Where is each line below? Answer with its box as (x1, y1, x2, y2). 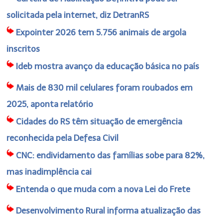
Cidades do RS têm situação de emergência (16, 116, 183, 126)
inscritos (6, 43, 40, 54)
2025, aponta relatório (6, 99, 94, 109)
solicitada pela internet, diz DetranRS (6, 9, 149, 20)
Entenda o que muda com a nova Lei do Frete (16, 184, 191, 194)
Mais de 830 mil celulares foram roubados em (16, 82, 193, 93)
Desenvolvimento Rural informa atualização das (16, 205, 201, 216)
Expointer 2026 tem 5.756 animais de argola (16, 27, 187, 37)
